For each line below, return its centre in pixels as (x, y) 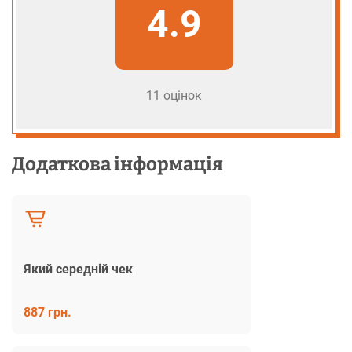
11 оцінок (174, 95)
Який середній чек (78, 269)
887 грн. (48, 312)
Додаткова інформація (117, 164)
